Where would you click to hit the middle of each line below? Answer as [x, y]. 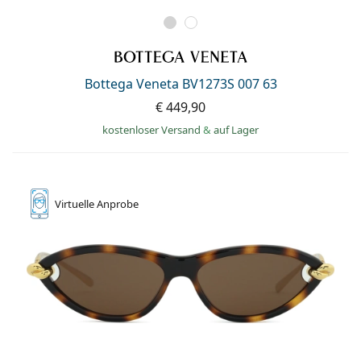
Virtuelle [76, 204]
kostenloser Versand [153, 130]
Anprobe [118, 204]
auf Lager [236, 130]
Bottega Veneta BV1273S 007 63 [180, 84]
